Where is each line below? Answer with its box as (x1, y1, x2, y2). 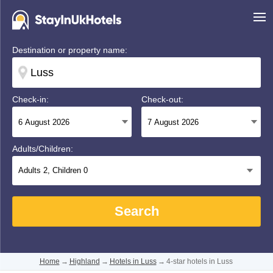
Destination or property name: (12, 45, 127, 55)
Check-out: (141, 94, 184, 104)
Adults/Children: (12, 144, 73, 154)
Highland (69, 257, 100, 266)
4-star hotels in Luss (166, 257, 233, 266)
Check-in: (12, 94, 49, 104)
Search (114, 204, 159, 219)
